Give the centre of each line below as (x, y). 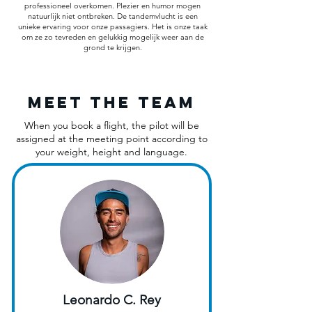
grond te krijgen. (112, 48)
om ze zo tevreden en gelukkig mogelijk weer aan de (112, 37)
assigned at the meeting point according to (111, 139)
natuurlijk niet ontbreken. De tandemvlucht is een (112, 16)
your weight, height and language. (111, 152)
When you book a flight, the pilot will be (111, 126)
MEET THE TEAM (111, 103)
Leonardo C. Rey (112, 300)
